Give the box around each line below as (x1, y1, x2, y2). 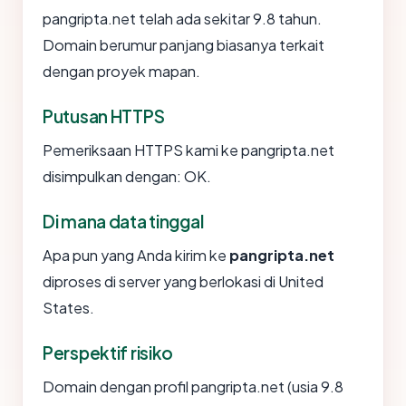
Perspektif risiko (43, 342, 174, 363)
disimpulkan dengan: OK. (43, 167, 211, 186)
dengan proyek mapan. (43, 62, 200, 81)
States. (43, 298, 94, 317)
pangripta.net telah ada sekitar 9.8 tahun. (43, 9, 322, 28)
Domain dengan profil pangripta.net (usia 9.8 (43, 377, 343, 396)
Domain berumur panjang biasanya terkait (43, 35, 324, 54)
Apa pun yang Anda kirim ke (43, 246, 229, 265)
